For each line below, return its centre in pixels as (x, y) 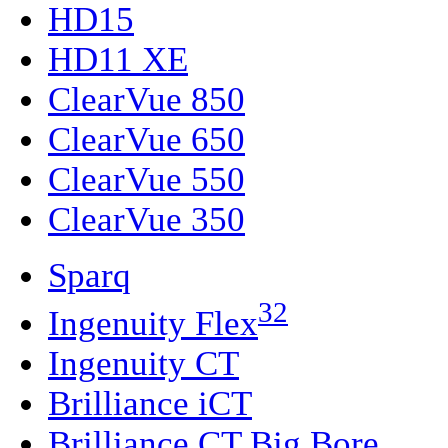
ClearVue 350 (146, 220)
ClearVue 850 (146, 100)
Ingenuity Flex (153, 323)
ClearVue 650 (146, 140)
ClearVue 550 (146, 180)
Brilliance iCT (150, 403)
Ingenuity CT (143, 363)
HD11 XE (118, 60)
